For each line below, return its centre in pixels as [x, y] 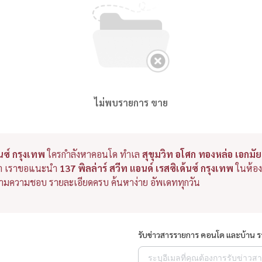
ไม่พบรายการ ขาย [131, 103]
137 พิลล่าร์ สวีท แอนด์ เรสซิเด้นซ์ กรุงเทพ [146, 168]
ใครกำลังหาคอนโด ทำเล [94, 154]
